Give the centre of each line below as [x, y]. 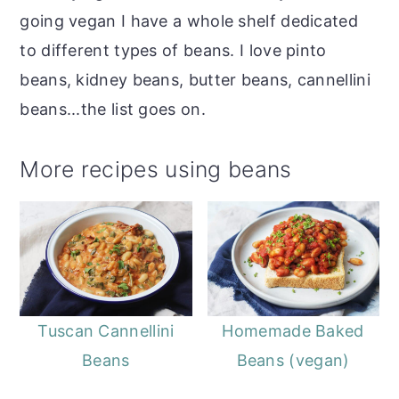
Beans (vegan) [293, 360]
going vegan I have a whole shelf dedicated [189, 20]
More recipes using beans [156, 169]
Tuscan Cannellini [106, 330]
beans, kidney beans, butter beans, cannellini [195, 79]
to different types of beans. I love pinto [173, 50]
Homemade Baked [293, 330]
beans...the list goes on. [113, 109]
